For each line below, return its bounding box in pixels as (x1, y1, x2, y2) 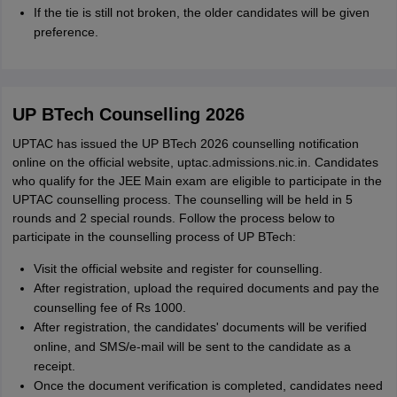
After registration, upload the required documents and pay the (33, 281, 379, 295)
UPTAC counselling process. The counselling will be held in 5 (12, 192, 353, 206)
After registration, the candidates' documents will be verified (33, 320, 367, 334)
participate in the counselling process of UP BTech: (12, 230, 296, 244)
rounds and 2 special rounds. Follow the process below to (12, 211, 335, 225)
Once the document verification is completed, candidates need (33, 378, 383, 393)
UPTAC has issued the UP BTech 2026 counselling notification (12, 136, 359, 151)
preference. (33, 25, 98, 39)
